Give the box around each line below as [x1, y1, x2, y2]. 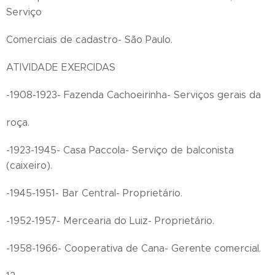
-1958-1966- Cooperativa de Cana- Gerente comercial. [6, 242, 261, 254]
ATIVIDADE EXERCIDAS [6, 61, 115, 73]
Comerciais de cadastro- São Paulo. [6, 34, 172, 45]
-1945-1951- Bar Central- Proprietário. [6, 187, 182, 199]
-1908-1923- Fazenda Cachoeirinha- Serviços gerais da [6, 89, 261, 101]
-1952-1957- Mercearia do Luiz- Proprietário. [6, 215, 214, 227]
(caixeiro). [6, 160, 52, 171]
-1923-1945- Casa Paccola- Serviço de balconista [6, 144, 234, 156]
